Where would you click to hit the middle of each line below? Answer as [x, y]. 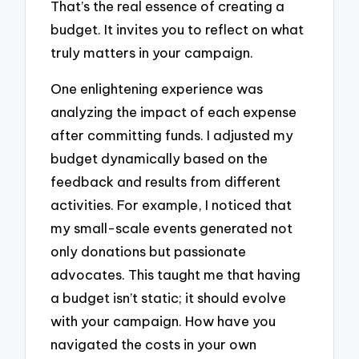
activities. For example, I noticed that [171, 204]
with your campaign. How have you [163, 321]
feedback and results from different [166, 181]
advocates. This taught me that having [176, 274]
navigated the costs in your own [154, 344]
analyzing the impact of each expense [174, 111]
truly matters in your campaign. [152, 53]
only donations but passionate [149, 251]
